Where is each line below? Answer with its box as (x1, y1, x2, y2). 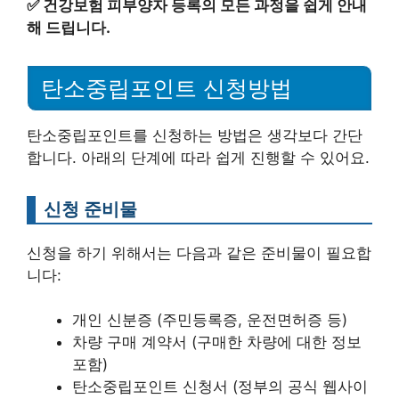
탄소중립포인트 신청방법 (41, 75, 292, 101)
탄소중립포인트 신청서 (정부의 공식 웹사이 (72, 378, 368, 395)
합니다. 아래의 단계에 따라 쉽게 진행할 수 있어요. (27, 148, 370, 167)
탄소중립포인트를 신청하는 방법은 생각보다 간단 (27, 126, 362, 144)
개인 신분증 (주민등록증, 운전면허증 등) (72, 311, 347, 329)
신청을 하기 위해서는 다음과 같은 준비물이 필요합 (27, 243, 371, 262)
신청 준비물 (44, 197, 137, 220)
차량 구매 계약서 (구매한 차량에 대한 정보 (72, 333, 362, 351)
